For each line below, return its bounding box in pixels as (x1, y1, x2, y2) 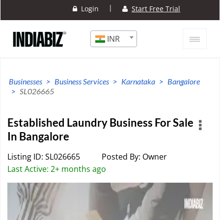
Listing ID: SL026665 (7, 151, 80, 162)
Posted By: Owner (101, 151, 167, 162)
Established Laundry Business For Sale (7, 115, 193, 129)
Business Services (55, 77, 109, 86)
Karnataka (121, 77, 155, 86)
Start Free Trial (132, 4, 180, 14)
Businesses (9, 77, 42, 86)
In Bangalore (7, 129, 69, 143)
